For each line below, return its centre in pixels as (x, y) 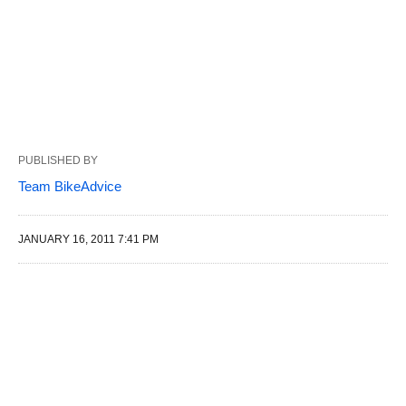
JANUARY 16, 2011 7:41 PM (88, 239)
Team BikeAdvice (70, 186)
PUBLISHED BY (58, 160)
